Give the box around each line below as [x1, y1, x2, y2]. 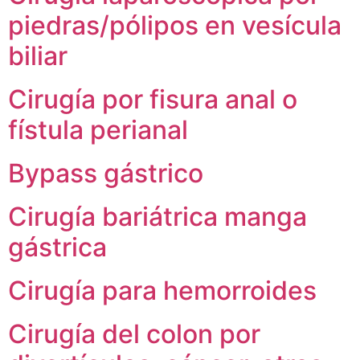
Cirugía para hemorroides [8, 274, 317, 306]
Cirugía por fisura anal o [8, 83, 297, 115]
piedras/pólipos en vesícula [8, 9, 342, 41]
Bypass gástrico [8, 157, 203, 189]
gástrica [8, 231, 107, 263]
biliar [8, 39, 67, 72]
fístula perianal [8, 113, 188, 145]
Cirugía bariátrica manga [8, 200, 307, 232]
